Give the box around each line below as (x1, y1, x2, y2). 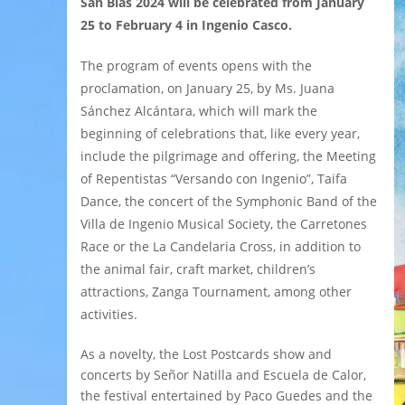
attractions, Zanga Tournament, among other (80, 282, 352, 300)
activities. (80, 305, 137, 323)
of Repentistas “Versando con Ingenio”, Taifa (80, 169, 347, 187)
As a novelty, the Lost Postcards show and (80, 344, 332, 363)
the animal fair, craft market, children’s (80, 259, 316, 278)
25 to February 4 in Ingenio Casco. (80, 15, 292, 33)
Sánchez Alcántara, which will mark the (80, 101, 317, 119)
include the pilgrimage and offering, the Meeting (80, 146, 376, 165)
